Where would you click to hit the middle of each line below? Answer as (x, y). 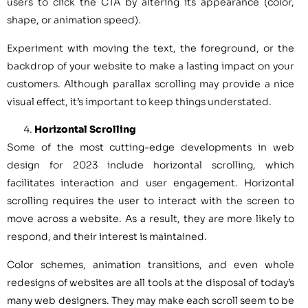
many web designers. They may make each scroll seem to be (151, 300)
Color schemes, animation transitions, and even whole (151, 264)
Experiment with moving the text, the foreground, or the (151, 48)
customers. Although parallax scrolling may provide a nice (151, 84)
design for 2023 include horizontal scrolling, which (151, 165)
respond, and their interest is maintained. (107, 237)
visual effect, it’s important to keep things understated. (139, 101)
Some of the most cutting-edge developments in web (151, 147)
